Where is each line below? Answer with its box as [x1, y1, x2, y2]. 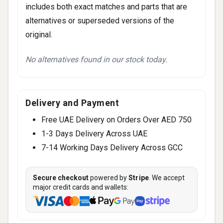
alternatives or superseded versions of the [25, 15, 174, 25]
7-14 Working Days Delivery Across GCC [41, 142, 183, 152]
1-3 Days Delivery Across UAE [41, 128, 147, 138]
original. [25, 29, 52, 39]
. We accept [149, 173, 185, 182]
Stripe [128, 173, 149, 182]
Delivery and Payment [25, 97, 119, 108]
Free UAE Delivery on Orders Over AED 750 [41, 114, 192, 124]
